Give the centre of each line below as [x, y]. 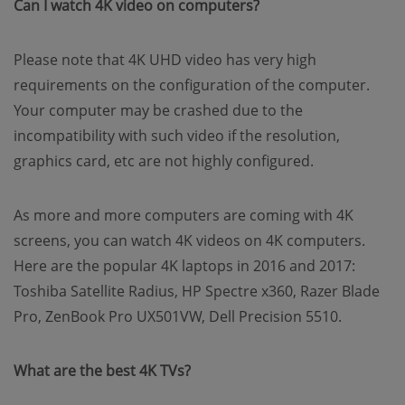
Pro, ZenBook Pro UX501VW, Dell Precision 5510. [178, 316]
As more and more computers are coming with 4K [184, 215]
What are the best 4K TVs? [102, 371]
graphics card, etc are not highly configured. [164, 161]
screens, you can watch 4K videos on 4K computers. [189, 240]
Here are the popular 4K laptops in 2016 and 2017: [184, 266]
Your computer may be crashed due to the [158, 110]
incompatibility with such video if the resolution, [177, 136]
